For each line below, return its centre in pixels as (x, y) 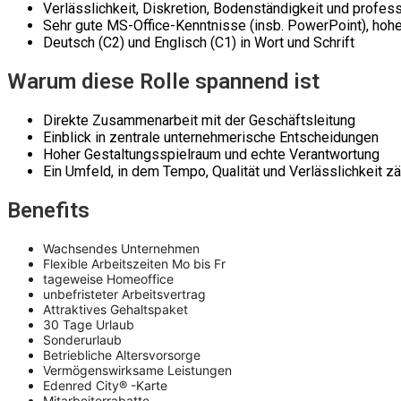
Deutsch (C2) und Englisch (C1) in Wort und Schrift (199, 43)
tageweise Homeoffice (108, 279)
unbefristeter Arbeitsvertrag (124, 294)
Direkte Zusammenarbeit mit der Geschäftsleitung (199, 121)
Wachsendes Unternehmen (121, 249)
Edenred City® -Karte (105, 386)
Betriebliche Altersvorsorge (122, 355)
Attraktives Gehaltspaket (115, 310)
